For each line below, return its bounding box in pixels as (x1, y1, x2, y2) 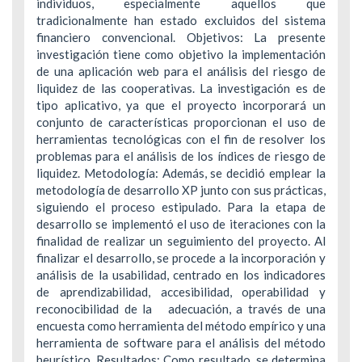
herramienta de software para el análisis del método (36, 335, 326, 351)
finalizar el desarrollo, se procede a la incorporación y (36, 250, 326, 266)
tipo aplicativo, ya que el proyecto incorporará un (36, 98, 326, 113)
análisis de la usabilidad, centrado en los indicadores (36, 267, 326, 283)
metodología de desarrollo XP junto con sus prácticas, (36, 183, 326, 198)
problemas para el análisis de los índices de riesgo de (36, 149, 326, 164)
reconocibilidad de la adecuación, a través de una (36, 301, 326, 317)
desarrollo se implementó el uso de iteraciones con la (36, 217, 326, 232)
